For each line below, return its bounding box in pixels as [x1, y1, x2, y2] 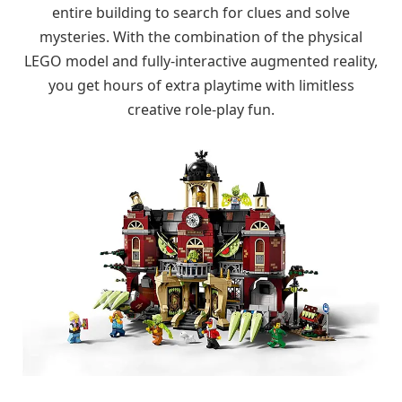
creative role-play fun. [127, 99, 275, 119]
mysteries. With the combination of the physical [39, 26, 363, 47]
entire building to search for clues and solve [52, 2, 350, 22]
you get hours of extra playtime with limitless [48, 74, 354, 95]
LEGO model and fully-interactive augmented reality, [24, 50, 378, 71]
